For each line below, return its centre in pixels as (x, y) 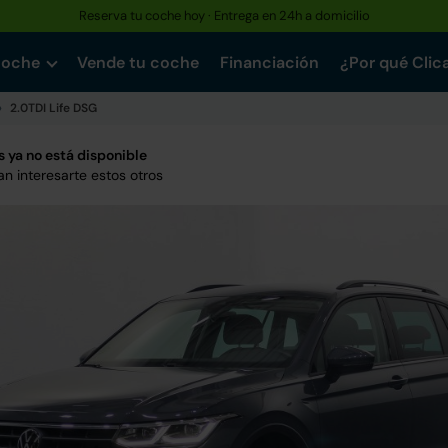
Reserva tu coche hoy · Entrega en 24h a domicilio (224, 15)
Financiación (269, 62)
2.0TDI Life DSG (53, 108)
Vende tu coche (138, 62)
